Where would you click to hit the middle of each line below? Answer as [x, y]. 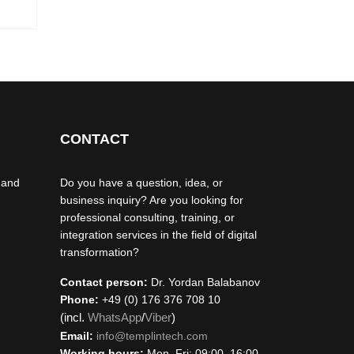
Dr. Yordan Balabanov [204, 282]
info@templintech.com [152, 336]
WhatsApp [115, 317]
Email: [77, 336]
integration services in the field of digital [158, 235]
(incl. [74, 317]
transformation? [100, 252]
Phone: [79, 299]
